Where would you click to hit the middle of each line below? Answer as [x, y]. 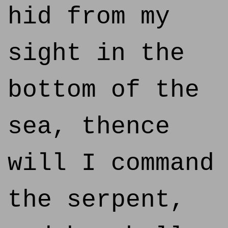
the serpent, [96, 200]
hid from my [89, 17]
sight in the [96, 53]
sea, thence [89, 127]
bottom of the [104, 90]
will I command [111, 163]
